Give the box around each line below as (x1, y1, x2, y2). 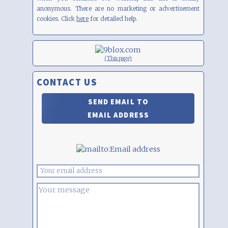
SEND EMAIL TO (88, 97, 149, 106)
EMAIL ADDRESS (87, 110, 149, 120)
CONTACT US (37, 76, 98, 89)
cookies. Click (37, 15, 77, 23)
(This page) (104, 54, 132, 62)
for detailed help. (89, 15, 138, 23)
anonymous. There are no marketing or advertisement (37, 5, 200, 13)
